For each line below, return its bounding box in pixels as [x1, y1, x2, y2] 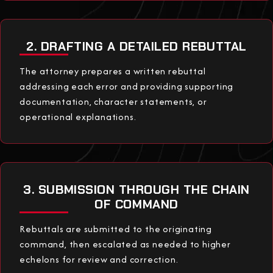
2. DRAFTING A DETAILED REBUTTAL [26, 38, 247, 54]
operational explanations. [19, 110, 136, 123]
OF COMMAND [94, 196, 179, 212]
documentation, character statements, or [19, 94, 207, 108]
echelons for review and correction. [19, 252, 179, 266]
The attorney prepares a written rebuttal [19, 64, 206, 77]
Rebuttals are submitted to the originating [19, 222, 213, 235]
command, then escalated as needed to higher [19, 237, 231, 250]
